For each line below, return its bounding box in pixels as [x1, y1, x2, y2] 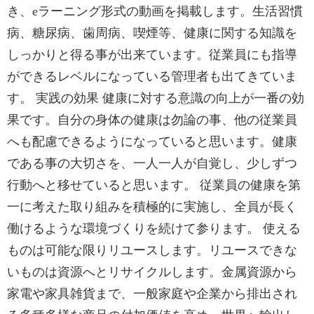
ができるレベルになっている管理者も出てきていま [7, 69, 297, 83]
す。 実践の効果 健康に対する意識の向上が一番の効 [7, 91, 304, 105]
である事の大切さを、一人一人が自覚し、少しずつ [7, 156, 297, 170]
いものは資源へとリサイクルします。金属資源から [7, 265, 297, 279]
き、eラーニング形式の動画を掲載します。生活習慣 [7, 4, 303, 18]
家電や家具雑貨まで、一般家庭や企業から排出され [7, 287, 297, 301]
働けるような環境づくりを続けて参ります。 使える [7, 221, 301, 235]
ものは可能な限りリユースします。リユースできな [7, 243, 297, 257]
